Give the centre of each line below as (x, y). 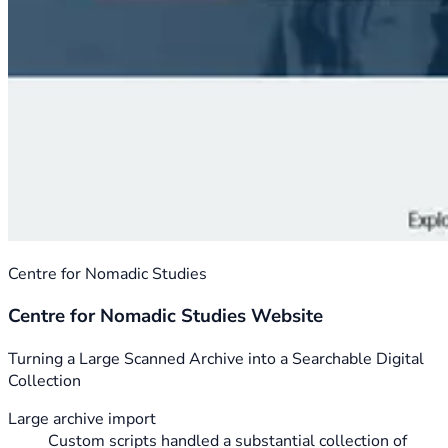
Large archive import (82, 419)
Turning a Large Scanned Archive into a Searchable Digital (216, 359)
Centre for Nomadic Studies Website (165, 316)
